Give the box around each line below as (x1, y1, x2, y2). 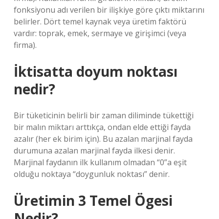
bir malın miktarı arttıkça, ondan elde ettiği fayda (14, 122, 191, 132)
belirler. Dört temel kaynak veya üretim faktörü (14, 16, 186, 27)
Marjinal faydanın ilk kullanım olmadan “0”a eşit (14, 157, 187, 168)
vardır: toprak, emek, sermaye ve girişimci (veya (14, 28, 186, 39)
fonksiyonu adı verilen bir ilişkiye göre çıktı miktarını (14, 4, 204, 15)
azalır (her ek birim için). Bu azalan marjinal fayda (14, 133, 193, 144)
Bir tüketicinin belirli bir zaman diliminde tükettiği (14, 110, 194, 121)
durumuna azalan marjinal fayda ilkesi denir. (14, 145, 175, 156)
